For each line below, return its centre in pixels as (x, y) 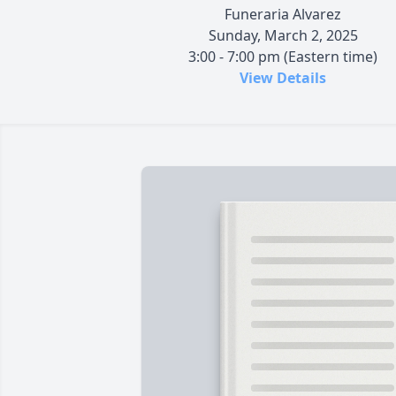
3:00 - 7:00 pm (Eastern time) (283, 56)
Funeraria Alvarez (283, 14)
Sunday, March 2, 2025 (283, 35)
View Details (283, 77)
